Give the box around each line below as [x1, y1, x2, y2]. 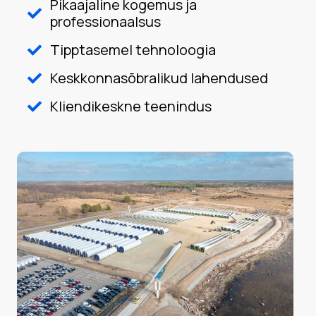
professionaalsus [50, 12, 161, 31]
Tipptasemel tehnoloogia [50, 40, 216, 59]
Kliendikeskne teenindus [50, 97, 212, 116]
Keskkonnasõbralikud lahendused [50, 68, 268, 87]
